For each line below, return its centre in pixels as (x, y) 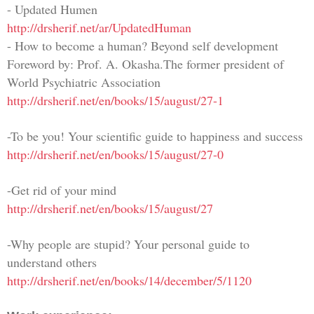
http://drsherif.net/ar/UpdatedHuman (99, 27)
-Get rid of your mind (62, 190)
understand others (52, 262)
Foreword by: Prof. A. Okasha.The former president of (145, 63)
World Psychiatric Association (84, 82)
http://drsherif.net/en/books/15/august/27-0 (115, 154)
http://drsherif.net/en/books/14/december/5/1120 (129, 280)
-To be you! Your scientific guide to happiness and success (155, 136)
